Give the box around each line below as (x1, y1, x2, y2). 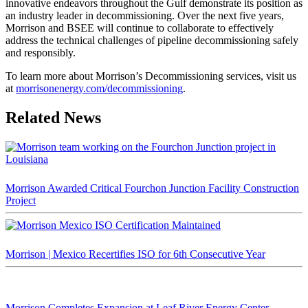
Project (5, 194, 36, 206)
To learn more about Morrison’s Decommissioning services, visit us (5, 69, 296, 82)
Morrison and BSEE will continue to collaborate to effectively (5, 21, 274, 34)
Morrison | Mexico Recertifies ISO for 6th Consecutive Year (5, 247, 265, 260)
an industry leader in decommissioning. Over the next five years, (5, 9, 284, 21)
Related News (5, 108, 101, 126)
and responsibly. (5, 46, 76, 58)
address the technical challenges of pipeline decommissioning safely (5, 34, 298, 46)
